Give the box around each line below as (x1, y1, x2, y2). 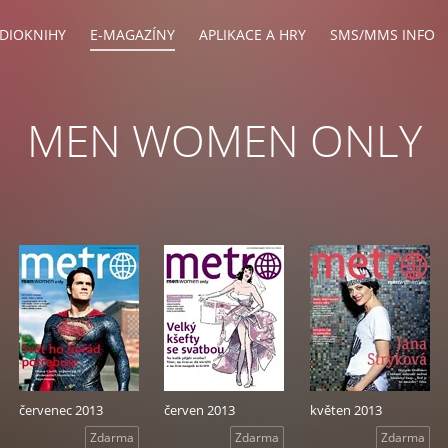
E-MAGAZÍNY (90, 25, 175, 44)
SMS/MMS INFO (330, 25, 435, 44)
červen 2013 (164, 401, 235, 419)
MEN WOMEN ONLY (26, 110, 422, 170)
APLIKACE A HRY (199, 25, 306, 44)
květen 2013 (309, 401, 382, 419)
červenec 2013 (18, 401, 103, 419)
